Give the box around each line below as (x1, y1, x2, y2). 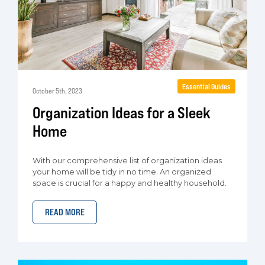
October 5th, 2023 (33, 86, 82, 95)
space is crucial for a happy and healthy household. (33, 179, 227, 188)
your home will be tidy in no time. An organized (33, 167, 211, 176)
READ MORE (45, 206, 85, 218)
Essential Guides (182, 82, 231, 91)
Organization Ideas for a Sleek (33, 103, 211, 122)
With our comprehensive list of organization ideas (33, 156, 222, 165)
